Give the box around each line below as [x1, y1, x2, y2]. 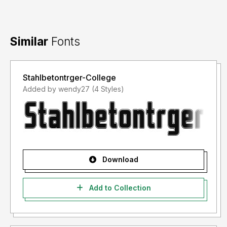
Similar [10, 34, 48, 49]
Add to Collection [87, 183, 151, 193]
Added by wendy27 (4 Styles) [92, 85, 124, 94]
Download [100, 155, 138, 164]
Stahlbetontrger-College [23, 72, 116, 83]
